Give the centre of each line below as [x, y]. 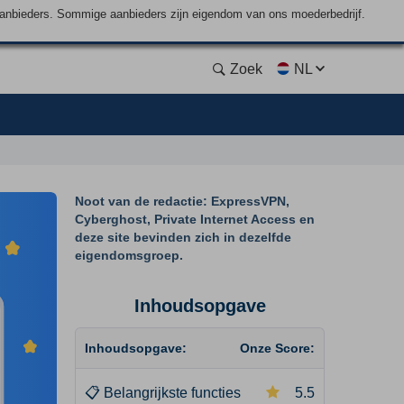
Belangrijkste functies [172, 393]
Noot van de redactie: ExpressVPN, [182, 201]
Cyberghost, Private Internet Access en [195, 219]
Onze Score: [277, 348]
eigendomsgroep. [129, 255]
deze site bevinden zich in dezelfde [183, 237]
